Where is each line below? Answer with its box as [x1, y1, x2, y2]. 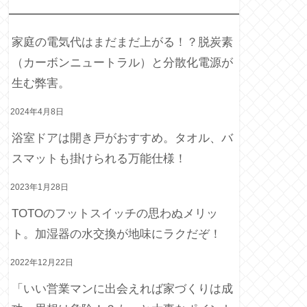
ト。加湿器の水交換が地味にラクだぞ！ [12, 227, 221, 241]
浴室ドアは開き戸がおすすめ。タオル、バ [12, 131, 233, 145]
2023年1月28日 [10, 182, 69, 192]
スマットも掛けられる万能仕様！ [12, 151, 186, 165]
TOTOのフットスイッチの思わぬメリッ [12, 206, 218, 220]
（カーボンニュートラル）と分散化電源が [12, 56, 233, 69]
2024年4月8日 [10, 106, 64, 116]
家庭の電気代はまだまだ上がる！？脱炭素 [12, 35, 233, 49]
